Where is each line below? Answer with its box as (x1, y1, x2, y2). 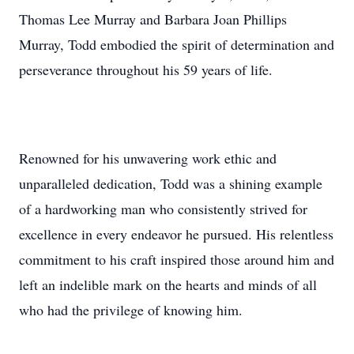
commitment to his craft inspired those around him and (19, 250, 334, 269)
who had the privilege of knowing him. (19, 300, 243, 319)
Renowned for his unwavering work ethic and (19, 149, 277, 168)
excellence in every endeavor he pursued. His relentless (19, 224, 333, 243)
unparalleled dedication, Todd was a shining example (19, 174, 322, 193)
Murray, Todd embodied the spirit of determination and (19, 35, 334, 54)
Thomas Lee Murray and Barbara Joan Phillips (19, 9, 287, 28)
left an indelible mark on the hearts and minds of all (19, 275, 317, 294)
